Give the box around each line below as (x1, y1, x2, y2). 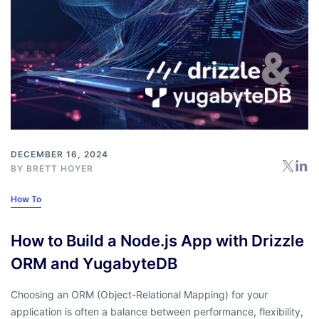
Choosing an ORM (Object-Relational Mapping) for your (11, 288, 268, 300)
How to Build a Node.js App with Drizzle (11, 231, 304, 250)
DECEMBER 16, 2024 (11, 148, 108, 159)
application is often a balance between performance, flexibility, (11, 305, 303, 318)
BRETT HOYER (26, 162, 93, 174)
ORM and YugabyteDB (11, 253, 177, 273)
